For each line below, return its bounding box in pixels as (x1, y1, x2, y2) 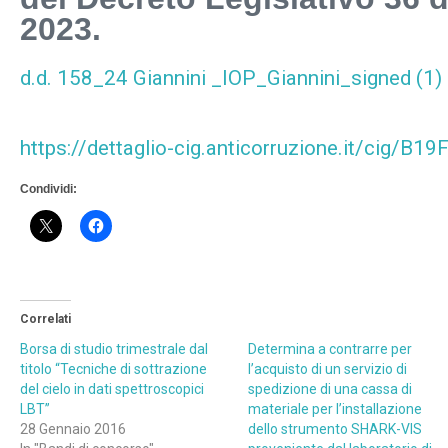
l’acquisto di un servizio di (247, 361, 407, 378)
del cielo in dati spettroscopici (20, 381, 204, 398)
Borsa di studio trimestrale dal (20, 341, 208, 358)
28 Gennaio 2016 (20, 421, 126, 438)
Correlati (20, 311, 71, 326)
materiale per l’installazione (247, 401, 422, 418)
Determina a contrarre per (247, 341, 412, 358)
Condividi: (20, 182, 77, 196)
